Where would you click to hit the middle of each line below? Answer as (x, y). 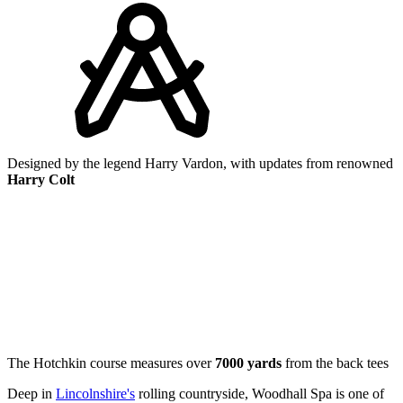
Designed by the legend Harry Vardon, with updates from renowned (200, 163)
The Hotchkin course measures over (111, 363)
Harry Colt (41, 179)
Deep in (31, 393)
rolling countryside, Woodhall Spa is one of (260, 393)
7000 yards (248, 363)
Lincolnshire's (95, 393)
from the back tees (335, 363)
